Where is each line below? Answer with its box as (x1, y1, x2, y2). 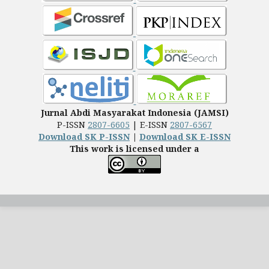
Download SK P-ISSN (38, 131, 130, 143)
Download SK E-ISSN (139, 131, 231, 143)
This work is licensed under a (70, 143, 199, 155)
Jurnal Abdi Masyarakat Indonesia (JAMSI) (40, 107, 229, 119)
